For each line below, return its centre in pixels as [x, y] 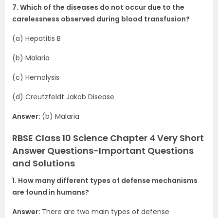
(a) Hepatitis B [36, 38]
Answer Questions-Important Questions [103, 151]
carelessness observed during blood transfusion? [101, 19]
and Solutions [44, 163]
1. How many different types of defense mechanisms [105, 181]
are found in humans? [51, 192]
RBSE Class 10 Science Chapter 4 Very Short [108, 138]
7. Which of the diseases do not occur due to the [98, 7]
